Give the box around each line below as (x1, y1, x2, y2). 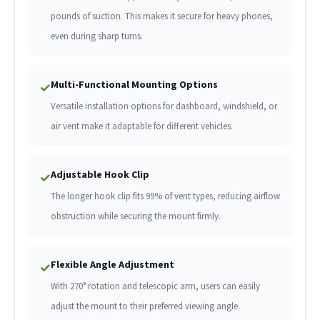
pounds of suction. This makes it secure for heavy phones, (50, 10, 273, 23)
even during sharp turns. (50, 30, 143, 43)
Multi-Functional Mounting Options (50, 78, 218, 91)
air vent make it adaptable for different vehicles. (50, 120, 233, 133)
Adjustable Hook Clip (50, 168, 149, 181)
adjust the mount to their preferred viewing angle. (50, 300, 240, 313)
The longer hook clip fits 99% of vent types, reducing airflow (50, 190, 280, 203)
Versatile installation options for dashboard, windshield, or (50, 100, 277, 113)
